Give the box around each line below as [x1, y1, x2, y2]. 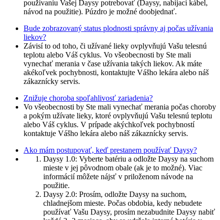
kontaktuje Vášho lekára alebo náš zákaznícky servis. [24, 129, 188, 138]
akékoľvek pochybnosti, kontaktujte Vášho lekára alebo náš [24, 68, 209, 77]
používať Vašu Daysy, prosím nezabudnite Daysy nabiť [43, 208, 215, 217]
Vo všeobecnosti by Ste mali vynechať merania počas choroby [24, 103, 216, 111]
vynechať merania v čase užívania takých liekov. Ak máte [24, 59, 202, 68]
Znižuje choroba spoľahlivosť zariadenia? [24, 94, 153, 103]
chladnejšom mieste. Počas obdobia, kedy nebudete [43, 199, 202, 208]
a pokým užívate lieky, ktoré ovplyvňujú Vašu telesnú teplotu [24, 111, 212, 120]
